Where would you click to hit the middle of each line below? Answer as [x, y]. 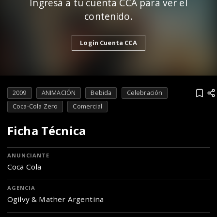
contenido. [108, 16]
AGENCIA [22, 188]
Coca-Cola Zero [35, 107]
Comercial [87, 107]
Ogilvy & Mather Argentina [55, 199]
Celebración [145, 93]
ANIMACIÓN [59, 93]
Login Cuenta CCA [108, 42]
